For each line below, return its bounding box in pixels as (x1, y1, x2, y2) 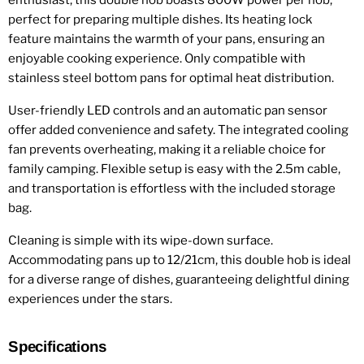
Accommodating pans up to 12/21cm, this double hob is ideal (8, 253, 351, 268)
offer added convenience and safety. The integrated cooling (8, 123, 349, 138)
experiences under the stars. (8, 292, 172, 307)
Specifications (8, 338, 106, 356)
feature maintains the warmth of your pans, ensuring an (8, 32, 325, 47)
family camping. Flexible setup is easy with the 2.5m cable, (8, 162, 340, 177)
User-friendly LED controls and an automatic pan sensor (8, 103, 327, 119)
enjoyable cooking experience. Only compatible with (8, 51, 305, 67)
